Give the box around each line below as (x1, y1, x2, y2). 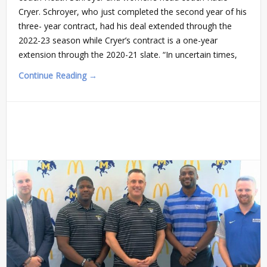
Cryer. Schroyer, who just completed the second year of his (18, 6, 247, 18)
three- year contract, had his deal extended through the (18, 20, 232, 32)
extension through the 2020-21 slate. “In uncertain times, (18, 49, 237, 61)
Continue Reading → (18, 70, 97, 82)
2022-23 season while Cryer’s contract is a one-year (18, 35, 218, 46)
